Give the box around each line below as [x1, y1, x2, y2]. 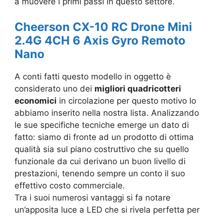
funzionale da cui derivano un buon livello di [15, 156, 186, 166]
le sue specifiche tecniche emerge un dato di [15, 120, 189, 130]
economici [15, 95, 57, 106]
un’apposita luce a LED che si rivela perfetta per [15, 204, 200, 215]
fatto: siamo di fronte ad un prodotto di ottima [15, 132, 194, 142]
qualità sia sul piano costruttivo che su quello [15, 144, 189, 154]
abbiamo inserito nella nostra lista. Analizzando [15, 108, 199, 118]
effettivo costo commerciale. [15, 180, 125, 190]
